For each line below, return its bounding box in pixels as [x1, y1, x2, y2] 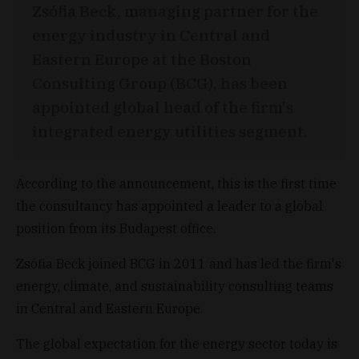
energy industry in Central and [32, 24, 270, 45]
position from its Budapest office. [16, 220, 216, 236]
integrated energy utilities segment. [32, 120, 308, 141]
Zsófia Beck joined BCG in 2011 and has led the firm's [16, 255, 341, 272]
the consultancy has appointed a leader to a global [16, 197, 323, 214]
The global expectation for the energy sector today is [16, 335, 337, 352]
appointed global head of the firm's [32, 96, 293, 117]
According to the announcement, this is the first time [16, 175, 337, 192]
